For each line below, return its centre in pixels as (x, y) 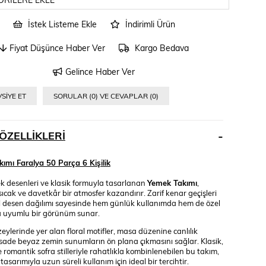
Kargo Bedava (160, 47)
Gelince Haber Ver (100, 71)
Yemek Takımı (172, 183)
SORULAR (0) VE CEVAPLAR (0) (106, 95)
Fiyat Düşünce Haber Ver (57, 47)
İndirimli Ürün (149, 24)
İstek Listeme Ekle (61, 24)
